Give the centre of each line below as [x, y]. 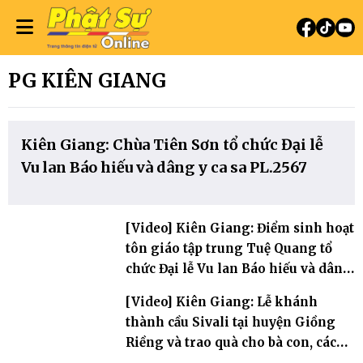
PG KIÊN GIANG [87, 81]
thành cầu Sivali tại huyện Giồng [231, 322]
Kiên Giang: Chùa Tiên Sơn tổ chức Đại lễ [172, 145]
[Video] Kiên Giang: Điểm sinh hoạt [240, 228]
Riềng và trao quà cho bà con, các [231, 342]
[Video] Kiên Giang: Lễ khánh [222, 302]
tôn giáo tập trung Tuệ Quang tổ [229, 248]
